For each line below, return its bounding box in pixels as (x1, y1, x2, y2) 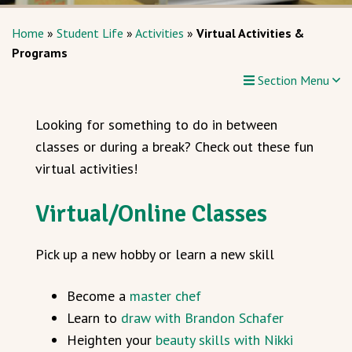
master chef (130, 287, 201, 306)
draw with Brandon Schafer (121, 309, 284, 328)
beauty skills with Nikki (156, 331, 293, 350)
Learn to (67, 309, 121, 328)
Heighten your (67, 331, 156, 350)
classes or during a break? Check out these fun (35, 137, 313, 156)
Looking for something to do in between (35, 115, 277, 134)
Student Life (57, 25, 123, 42)
